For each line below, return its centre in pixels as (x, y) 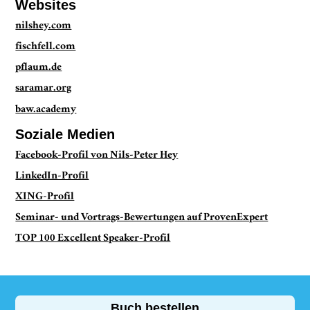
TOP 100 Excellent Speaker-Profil (93, 238)
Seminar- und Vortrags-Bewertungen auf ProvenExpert (142, 218)
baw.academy (46, 110)
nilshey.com (44, 27)
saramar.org (44, 89)
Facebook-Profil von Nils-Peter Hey (97, 155)
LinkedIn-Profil (52, 176)
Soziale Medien (65, 134)
